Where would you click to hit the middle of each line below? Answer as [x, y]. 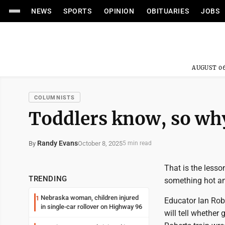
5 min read [137, 143]
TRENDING [48, 179]
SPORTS [78, 11]
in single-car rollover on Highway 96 [91, 207]
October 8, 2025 [100, 143]
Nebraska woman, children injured [90, 198]
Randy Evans [58, 143]
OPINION [119, 11]
